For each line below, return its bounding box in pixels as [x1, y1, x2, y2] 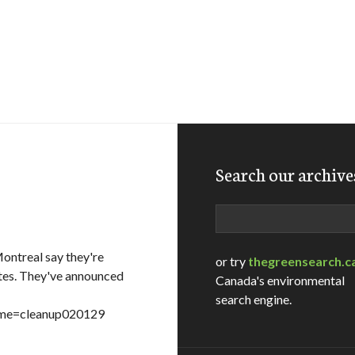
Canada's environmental [216, 273, 345, 288]
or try [216, 254, 248, 269]
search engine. [216, 292, 292, 307]
